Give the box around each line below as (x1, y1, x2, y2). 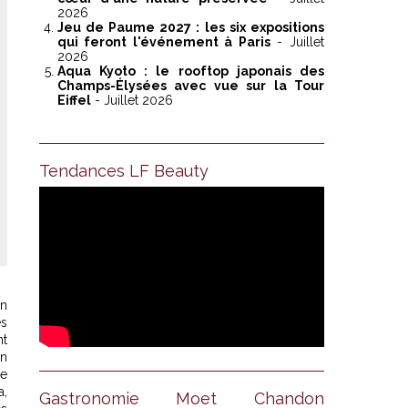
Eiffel (56, 93, 91, 108)
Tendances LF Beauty (38, 161, 209, 181)
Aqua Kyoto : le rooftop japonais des (56, 64, 324, 79)
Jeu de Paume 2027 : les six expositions (56, 20, 324, 36)
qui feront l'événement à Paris (56, 35, 270, 50)
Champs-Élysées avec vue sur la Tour (56, 78, 324, 94)
